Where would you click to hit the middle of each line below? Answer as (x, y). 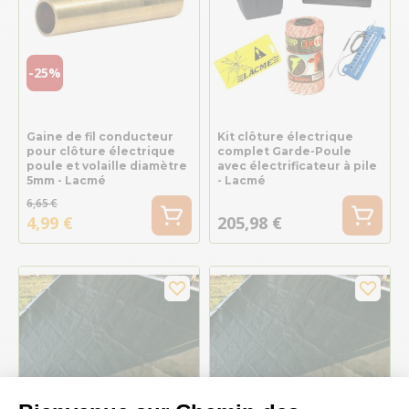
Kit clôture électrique (285, 136)
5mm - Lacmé (66, 180)
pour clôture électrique (101, 151)
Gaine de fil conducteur (100, 136)
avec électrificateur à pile (297, 165)
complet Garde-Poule (284, 151)
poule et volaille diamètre (107, 165)
